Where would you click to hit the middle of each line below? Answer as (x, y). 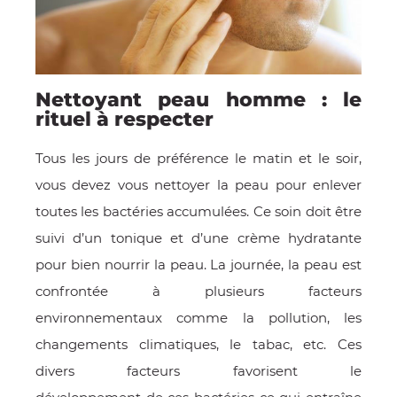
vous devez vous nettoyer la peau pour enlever (198, 185)
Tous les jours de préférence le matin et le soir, (198, 159)
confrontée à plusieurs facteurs (198, 292)
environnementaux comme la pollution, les (198, 318)
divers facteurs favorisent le (198, 371)
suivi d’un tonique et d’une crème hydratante (198, 238)
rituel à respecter (127, 120)
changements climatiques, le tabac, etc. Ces (198, 345)
